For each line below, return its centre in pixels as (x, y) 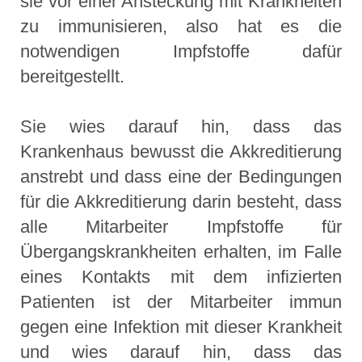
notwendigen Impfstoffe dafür (181, 52)
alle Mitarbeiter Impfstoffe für (181, 227)
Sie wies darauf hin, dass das (181, 127)
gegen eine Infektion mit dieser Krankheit (181, 327)
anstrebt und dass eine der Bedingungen (181, 177)
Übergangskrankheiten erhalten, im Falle (181, 252)
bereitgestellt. (72, 77)
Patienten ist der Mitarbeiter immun (181, 302)
